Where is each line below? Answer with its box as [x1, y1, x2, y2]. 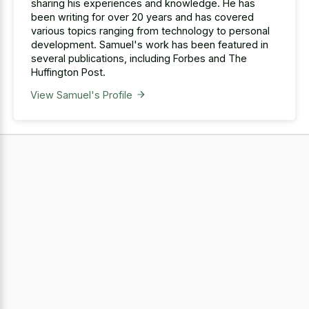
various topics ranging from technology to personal [31, 24, 270, 37]
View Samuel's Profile [30, 88, 132, 101]
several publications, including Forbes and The [31, 52, 247, 64]
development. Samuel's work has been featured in [31, 38, 268, 50]
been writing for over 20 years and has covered [31, 10, 254, 23]
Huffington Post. [31, 66, 106, 78]
